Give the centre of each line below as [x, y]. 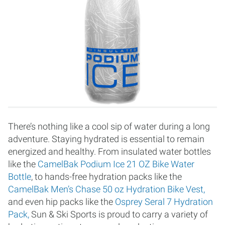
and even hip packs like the [62, 202]
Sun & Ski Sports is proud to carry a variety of [119, 214]
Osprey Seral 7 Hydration [164, 202]
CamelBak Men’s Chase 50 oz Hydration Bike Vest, [106, 189]
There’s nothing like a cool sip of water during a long [109, 126]
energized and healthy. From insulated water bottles [109, 151]
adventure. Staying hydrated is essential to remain [106, 139]
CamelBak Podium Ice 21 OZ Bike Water [116, 164]
